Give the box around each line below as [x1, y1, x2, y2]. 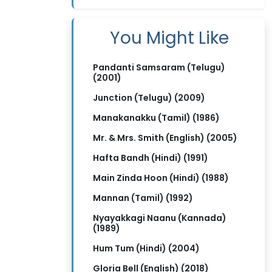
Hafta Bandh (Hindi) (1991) [93, 152, 208, 164]
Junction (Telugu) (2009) [93, 92, 205, 104]
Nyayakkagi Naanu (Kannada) [93, 212, 226, 224]
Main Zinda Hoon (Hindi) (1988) [93, 172, 229, 184]
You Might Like [109, 26, 229, 50]
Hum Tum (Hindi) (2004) [93, 242, 200, 254]
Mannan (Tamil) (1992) [93, 192, 193, 204]
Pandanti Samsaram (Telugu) [93, 61, 225, 73]
